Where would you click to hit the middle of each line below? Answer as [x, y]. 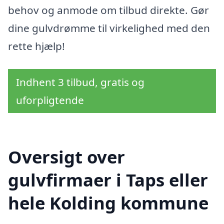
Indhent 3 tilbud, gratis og [80, 82]
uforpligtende [50, 100]
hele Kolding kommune [108, 202]
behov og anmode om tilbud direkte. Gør [108, 10]
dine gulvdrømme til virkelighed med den [109, 28]
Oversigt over [66, 156]
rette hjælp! [36, 46]
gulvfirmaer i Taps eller [108, 179]
